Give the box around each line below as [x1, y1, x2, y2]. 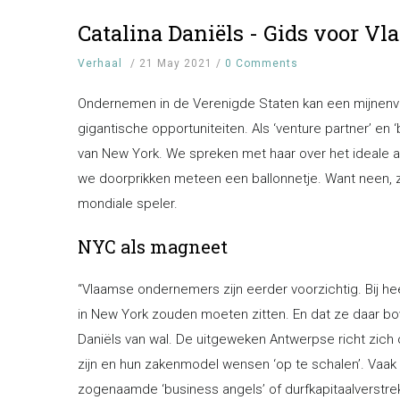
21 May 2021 [139, 56, 216, 70]
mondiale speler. [78, 195, 178, 212]
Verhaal [78, 56, 122, 70]
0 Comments [225, 56, 298, 70]
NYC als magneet [78, 234, 228, 258]
